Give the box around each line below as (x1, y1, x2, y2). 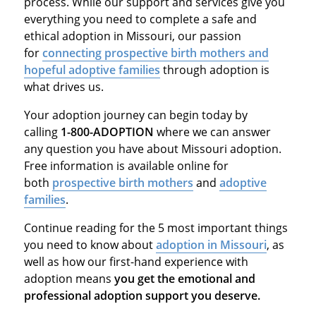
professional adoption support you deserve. (23, 287, 260, 303)
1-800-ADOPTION (60, 123, 157, 140)
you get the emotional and (114, 270, 255, 286)
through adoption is (159, 61, 269, 78)
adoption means (23, 270, 114, 286)
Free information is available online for (23, 157, 229, 174)
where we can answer (156, 123, 271, 140)
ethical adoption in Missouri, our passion (23, 28, 241, 44)
